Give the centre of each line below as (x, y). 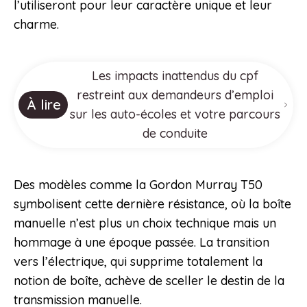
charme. (36, 25)
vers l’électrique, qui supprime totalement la (138, 262)
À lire (44, 105)
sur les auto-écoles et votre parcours (175, 114)
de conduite (175, 134)
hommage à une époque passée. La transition (142, 243)
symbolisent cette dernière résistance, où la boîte (152, 204)
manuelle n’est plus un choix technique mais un (145, 223)
